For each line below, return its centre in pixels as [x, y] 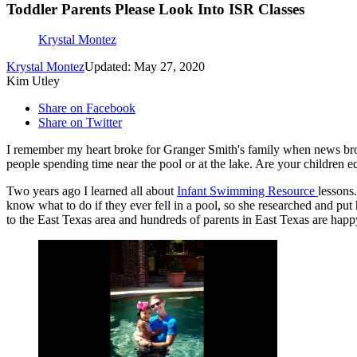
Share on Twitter [80, 123]
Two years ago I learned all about [92, 191]
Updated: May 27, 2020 [145, 67]
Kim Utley [33, 81]
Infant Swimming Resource [247, 191]
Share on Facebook [87, 108]
